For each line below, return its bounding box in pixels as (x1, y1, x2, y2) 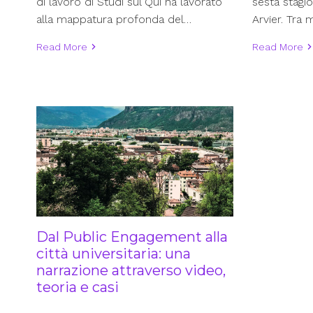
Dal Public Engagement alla (36, 228, 228, 245)
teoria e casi (36, 278, 119, 296)
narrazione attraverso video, (36, 261, 226, 279)
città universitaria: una (36, 245, 191, 262)
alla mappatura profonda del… (36, 13, 191, 27)
